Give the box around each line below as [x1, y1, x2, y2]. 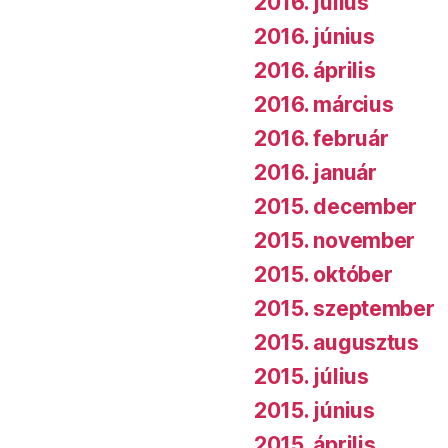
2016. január [254, 160, 377, 186]
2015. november [254, 228, 416, 254]
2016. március [254, 92, 394, 118]
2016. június [254, 24, 375, 50]
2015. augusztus [254, 330, 419, 356]
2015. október [254, 262, 393, 288]
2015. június [254, 398, 375, 424]
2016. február [254, 126, 389, 152]
